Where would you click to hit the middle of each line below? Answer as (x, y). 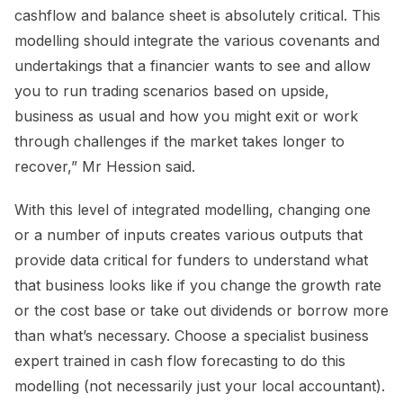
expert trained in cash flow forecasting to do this (180, 361)
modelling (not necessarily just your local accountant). (200, 386)
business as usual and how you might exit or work (186, 116)
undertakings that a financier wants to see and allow (193, 66)
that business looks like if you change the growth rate (198, 286)
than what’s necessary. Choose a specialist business (192, 336)
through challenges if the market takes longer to (179, 142)
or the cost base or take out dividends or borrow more (201, 311)
